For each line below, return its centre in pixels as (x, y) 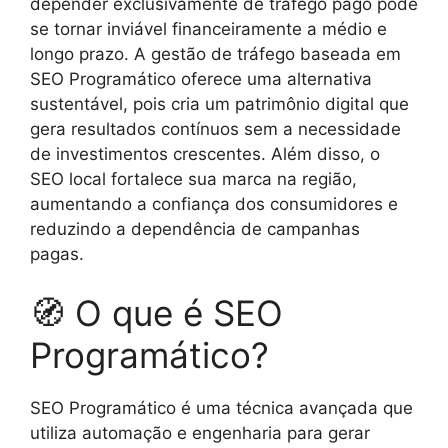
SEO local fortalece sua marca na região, (193, 178)
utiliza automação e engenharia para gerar (200, 433)
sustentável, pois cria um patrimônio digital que (219, 103)
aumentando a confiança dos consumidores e (214, 203)
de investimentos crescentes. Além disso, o (205, 153)
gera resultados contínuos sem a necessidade (215, 128)
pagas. (57, 253)
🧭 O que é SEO (156, 313)
